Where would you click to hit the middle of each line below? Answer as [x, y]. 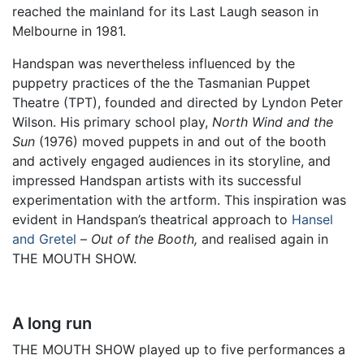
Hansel [312, 219]
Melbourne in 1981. [69, 30]
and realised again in [263, 238]
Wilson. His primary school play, [112, 121]
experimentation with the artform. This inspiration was [179, 199]
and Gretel [44, 238]
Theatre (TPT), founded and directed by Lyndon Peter [178, 102]
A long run [52, 323]
